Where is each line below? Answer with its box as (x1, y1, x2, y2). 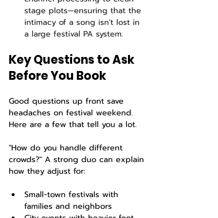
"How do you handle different (9, 142, 126, 154)
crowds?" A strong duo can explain (9, 154, 147, 165)
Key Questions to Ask (9, 52, 137, 68)
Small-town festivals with (24, 189, 121, 200)
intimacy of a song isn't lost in (24, 17, 143, 28)
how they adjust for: (9, 165, 85, 177)
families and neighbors (24, 200, 118, 212)
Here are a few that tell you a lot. (9, 119, 137, 130)
